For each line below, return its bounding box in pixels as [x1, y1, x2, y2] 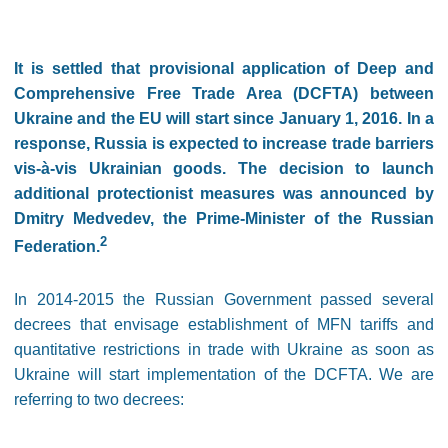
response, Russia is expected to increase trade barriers [14, 135, 434, 152]
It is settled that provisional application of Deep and [14, 60, 434, 77]
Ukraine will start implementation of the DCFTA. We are [14, 366, 434, 384]
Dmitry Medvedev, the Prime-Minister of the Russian [14, 210, 434, 227]
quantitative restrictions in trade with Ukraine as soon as [14, 341, 434, 359]
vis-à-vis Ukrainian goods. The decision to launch [14, 160, 434, 177]
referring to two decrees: [14, 391, 184, 409]
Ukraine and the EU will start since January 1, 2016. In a [14, 110, 434, 127]
